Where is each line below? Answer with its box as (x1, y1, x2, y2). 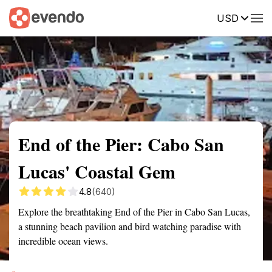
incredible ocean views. (18, 234, 108, 247)
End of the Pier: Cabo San (18, 131, 224, 157)
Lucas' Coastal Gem (18, 158, 175, 185)
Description (170, 12, 216, 22)
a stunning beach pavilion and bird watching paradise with (18, 220, 241, 233)
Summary (9, 12, 46, 22)
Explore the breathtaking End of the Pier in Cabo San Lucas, (18, 205, 250, 218)
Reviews (234, 12, 268, 22)
